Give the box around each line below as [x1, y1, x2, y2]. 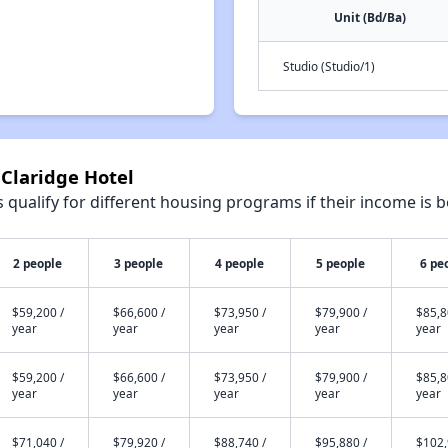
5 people [316, 255, 366, 271]
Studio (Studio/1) [283, 58, 375, 74]
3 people [114, 255, 164, 271]
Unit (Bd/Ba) [333, 9, 406, 25]
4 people [215, 255, 265, 271]
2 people [13, 255, 63, 271]
